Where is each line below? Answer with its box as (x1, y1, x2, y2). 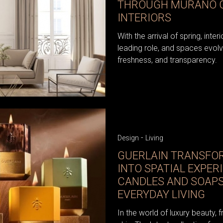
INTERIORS (117, 11, 171, 24)
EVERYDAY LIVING (117, 188, 205, 201)
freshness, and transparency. (117, 55, 217, 65)
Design (117, 133, 139, 142)
